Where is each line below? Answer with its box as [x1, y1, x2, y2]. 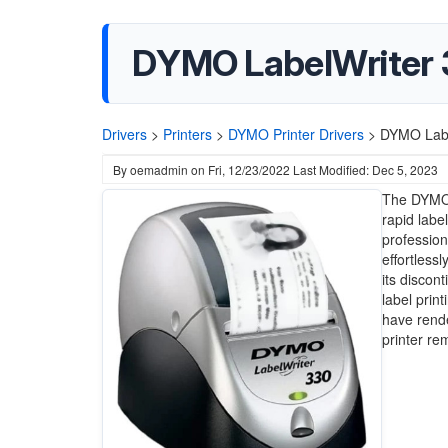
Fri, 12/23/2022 [208, 161, 290, 178]
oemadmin [130, 161, 188, 178]
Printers [163, 124, 212, 144]
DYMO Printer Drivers [228, 124, 364, 144]
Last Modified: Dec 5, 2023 [293, 161, 438, 178]
